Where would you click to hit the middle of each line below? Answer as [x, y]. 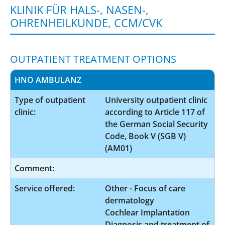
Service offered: [45, 188]
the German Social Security [156, 124]
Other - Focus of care [145, 188]
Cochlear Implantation [147, 212]
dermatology [130, 200]
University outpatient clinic [156, 100]
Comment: [34, 168]
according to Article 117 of [155, 112]
